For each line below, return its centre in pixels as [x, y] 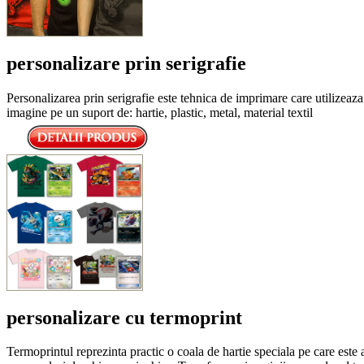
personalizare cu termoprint [124, 317]
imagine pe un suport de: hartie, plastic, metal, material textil [160, 112]
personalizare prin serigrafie [126, 63]
